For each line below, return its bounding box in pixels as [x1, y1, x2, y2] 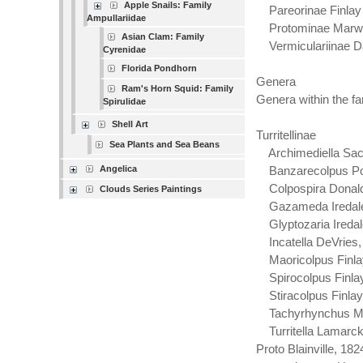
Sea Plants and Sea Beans [109, 139, 220, 149]
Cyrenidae [103, 45, 147, 54]
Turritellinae [256, 128, 316, 142]
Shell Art [112, 119, 149, 129]
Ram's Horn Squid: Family [122, 83, 234, 93]
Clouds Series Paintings [100, 184, 203, 194]
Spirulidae [103, 96, 147, 106]
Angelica [100, 164, 138, 173]
